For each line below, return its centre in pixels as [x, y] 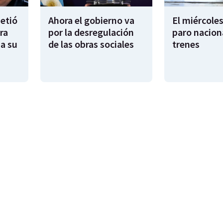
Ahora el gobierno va [91, 20]
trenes [186, 44]
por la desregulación [91, 32]
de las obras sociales [91, 44]
